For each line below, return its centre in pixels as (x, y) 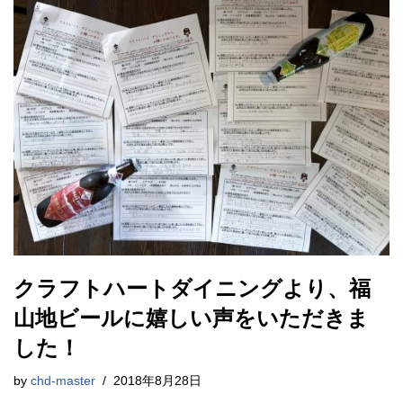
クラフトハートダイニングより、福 (192, 288)
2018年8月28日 (157, 381)
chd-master (63, 381)
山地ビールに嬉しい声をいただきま (191, 318)
